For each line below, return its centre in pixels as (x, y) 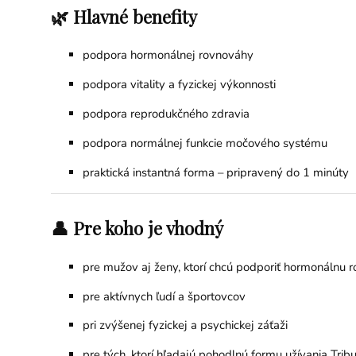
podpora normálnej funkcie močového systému (205, 143)
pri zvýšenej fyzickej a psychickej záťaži (185, 325)
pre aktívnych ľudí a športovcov (164, 296)
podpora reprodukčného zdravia (166, 114)
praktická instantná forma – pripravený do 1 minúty (215, 172)
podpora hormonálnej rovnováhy (168, 55)
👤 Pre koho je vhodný (137, 228)
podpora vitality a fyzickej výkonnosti (179, 85)
